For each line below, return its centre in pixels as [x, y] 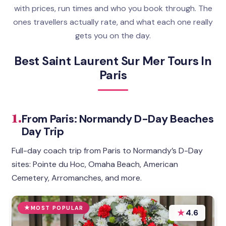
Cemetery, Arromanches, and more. [77, 178]
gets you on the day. [113, 36]
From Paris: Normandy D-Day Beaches [118, 119]
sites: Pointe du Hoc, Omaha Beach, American [95, 164]
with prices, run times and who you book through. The [113, 9]
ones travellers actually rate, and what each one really [113, 22]
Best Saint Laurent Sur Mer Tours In [113, 61]
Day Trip [43, 131]
